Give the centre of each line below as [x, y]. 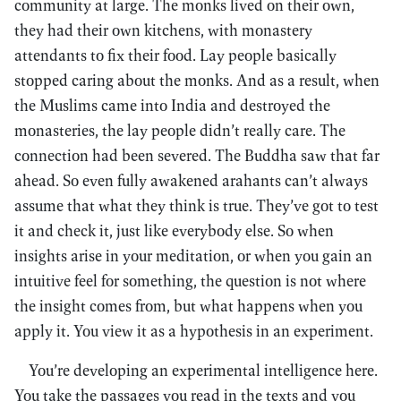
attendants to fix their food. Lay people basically [175, 55]
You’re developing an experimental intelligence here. [203, 370]
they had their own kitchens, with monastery [163, 30]
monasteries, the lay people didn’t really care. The [180, 130]
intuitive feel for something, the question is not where [190, 281]
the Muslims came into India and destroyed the [172, 105]
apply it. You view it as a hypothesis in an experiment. [194, 331]
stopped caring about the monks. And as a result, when [197, 80]
